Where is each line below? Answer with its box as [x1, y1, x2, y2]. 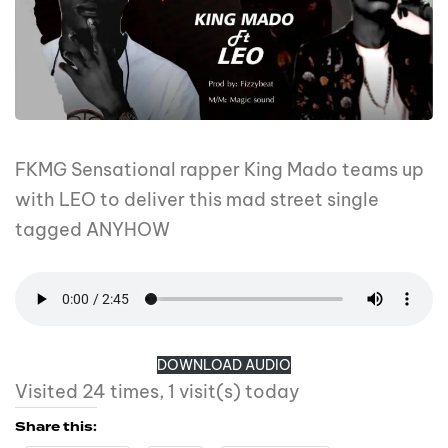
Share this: [15, 418, 97, 437]
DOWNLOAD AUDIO [157, 356, 291, 375]
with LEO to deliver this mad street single [15, 188, 379, 212]
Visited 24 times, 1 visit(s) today [15, 380, 300, 404]
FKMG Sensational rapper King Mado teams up [15, 158, 424, 182]
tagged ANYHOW [15, 218, 170, 242]
